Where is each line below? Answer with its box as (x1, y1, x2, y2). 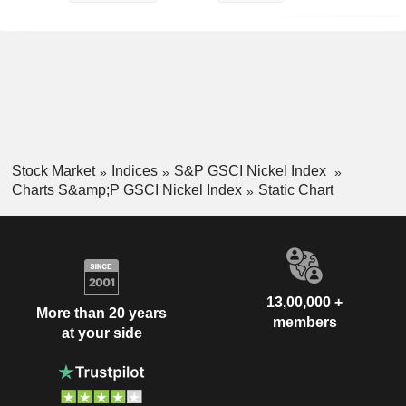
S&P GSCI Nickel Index (173, 163, 330, 179)
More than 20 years (36, 305, 167, 322)
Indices (111, 163, 158, 179)
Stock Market (11, 163, 95, 179)
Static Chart (257, 181, 333, 198)
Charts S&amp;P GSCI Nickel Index (11, 181, 242, 198)
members (272, 314, 337, 330)
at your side (61, 325, 142, 342)
